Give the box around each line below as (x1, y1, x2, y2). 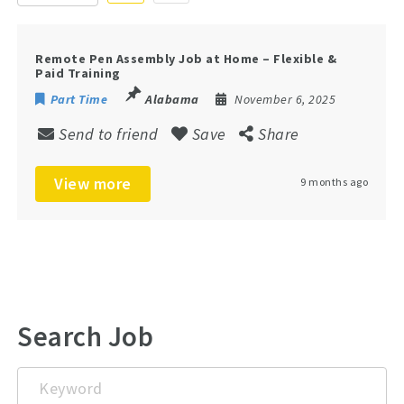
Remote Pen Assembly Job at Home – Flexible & (35, 50, 337, 67)
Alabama (145, 90, 199, 107)
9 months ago (300, 174, 369, 188)
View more (54, 172, 132, 194)
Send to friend (59, 123, 159, 144)
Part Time (50, 90, 108, 107)
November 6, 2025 (234, 90, 336, 107)
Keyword (16, 369, 78, 390)
